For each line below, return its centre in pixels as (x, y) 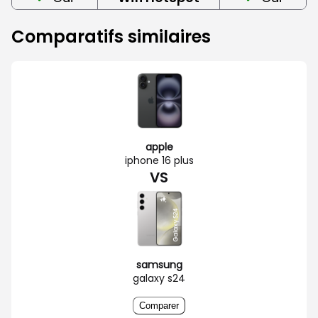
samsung (159, 264)
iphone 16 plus (159, 160)
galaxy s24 (159, 278)
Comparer (159, 305)
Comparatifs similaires (111, 36)
